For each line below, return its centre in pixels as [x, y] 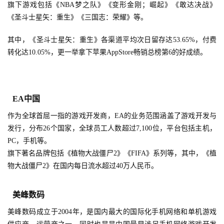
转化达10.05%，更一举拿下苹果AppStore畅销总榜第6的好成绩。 [107, 52]
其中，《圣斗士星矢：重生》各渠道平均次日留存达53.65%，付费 [112, 40]
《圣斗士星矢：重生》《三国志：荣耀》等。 [77, 17]
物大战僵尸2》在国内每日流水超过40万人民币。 [83, 166]
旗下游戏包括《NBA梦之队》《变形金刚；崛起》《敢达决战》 [112, 5]
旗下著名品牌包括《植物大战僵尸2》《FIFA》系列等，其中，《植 [112, 153]
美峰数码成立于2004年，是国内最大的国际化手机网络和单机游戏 [112, 212]
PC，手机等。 [29, 141]
